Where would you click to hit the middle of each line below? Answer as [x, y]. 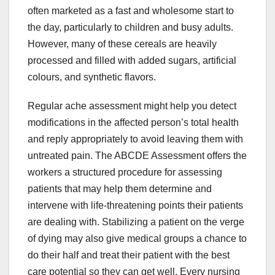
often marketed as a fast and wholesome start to [131, 11]
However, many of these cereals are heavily [122, 44]
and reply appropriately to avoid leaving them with [135, 139]
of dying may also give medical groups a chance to [137, 239]
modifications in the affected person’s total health [133, 123]
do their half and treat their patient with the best [129, 255]
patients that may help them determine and [120, 189]
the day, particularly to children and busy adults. [130, 28]
